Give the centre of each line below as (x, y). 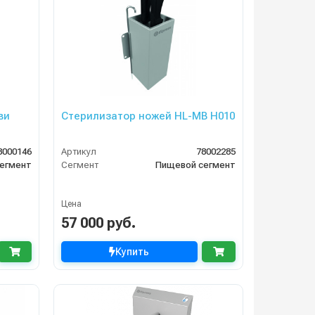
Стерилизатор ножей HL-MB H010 (148, 116)
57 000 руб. (98, 223)
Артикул (78, 152)
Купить (133, 252)
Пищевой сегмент (195, 165)
